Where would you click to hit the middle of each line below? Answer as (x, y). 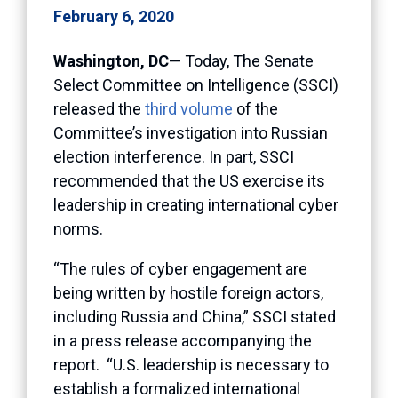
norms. (78, 228)
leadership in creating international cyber (196, 204)
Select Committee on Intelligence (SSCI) (196, 84)
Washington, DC (111, 60)
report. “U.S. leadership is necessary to (191, 364)
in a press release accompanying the (183, 340)
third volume (189, 108)
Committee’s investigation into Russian (191, 132)
